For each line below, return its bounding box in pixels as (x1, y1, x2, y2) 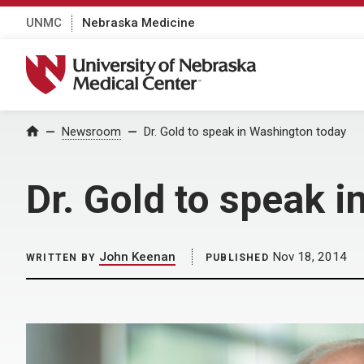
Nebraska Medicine (82, 15, 195, 30)
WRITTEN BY (26, 252, 96, 263)
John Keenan (99, 249, 175, 264)
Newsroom (62, 124, 121, 139)
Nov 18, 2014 (268, 249, 347, 264)
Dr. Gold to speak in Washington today (144, 124, 346, 139)
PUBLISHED (206, 252, 269, 263)
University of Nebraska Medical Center (25, 54, 277, 72)
